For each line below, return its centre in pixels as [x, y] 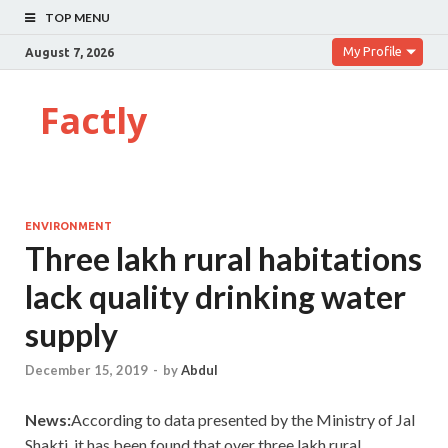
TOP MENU [77, 17]
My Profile [372, 51]
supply [71, 334]
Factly [93, 120]
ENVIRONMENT [68, 226]
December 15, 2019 [86, 370]
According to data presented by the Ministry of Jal [243, 420]
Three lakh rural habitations [223, 258]
